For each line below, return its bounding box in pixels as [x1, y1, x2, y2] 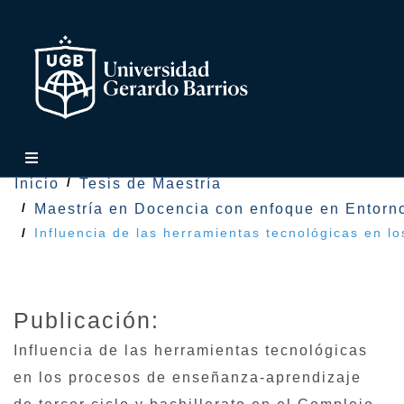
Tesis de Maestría [79, 176, 222, 191]
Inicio [14, 176, 60, 191]
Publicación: [14, 308, 160, 333]
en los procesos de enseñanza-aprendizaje [14, 370, 362, 385]
